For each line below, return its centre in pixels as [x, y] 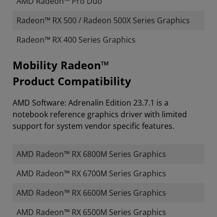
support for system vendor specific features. [94, 126]
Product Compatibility [72, 81]
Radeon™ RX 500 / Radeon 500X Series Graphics [103, 20]
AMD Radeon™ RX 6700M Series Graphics [91, 173]
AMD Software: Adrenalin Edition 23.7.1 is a [91, 103]
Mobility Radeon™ [61, 65]
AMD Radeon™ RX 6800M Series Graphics [91, 154]
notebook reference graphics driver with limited [100, 114]
